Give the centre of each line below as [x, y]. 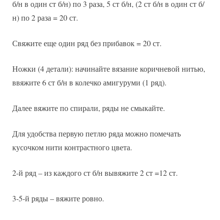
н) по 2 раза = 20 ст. [45, 18]
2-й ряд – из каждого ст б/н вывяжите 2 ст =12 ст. [95, 173]
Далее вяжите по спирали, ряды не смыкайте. [89, 108]
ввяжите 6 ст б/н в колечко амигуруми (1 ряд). [89, 82]
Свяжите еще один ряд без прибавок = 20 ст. [87, 43]
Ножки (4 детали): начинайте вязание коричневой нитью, [109, 69]
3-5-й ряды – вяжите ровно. [58, 198]
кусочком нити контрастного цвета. [72, 147]
